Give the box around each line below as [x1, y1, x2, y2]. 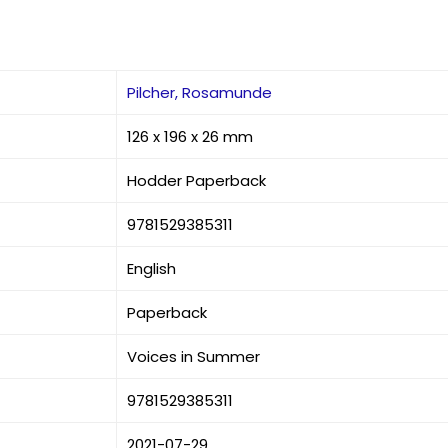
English [127, 258, 177, 279]
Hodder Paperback [127, 170, 267, 191]
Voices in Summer [127, 346, 261, 367]
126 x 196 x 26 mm [127, 126, 254, 147]
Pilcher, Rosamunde [127, 82, 273, 103]
